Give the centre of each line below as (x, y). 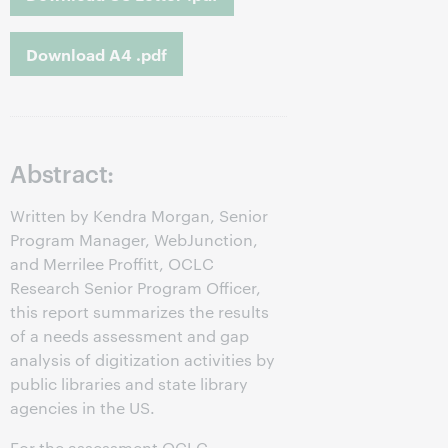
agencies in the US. (82, 407)
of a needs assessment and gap (129, 335)
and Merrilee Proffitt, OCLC (112, 263)
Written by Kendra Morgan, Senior (139, 215)
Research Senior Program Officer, (135, 287)
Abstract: (62, 173)
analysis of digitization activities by (142, 359)
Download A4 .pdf (96, 54)
